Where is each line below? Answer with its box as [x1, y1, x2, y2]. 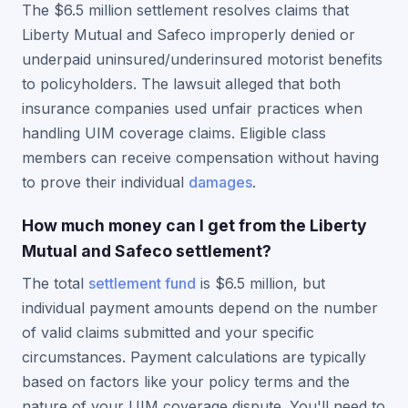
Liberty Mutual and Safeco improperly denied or [22, 25, 355, 44]
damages [189, 173, 252, 191]
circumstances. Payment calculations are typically [22, 348, 366, 366]
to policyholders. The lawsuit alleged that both [22, 75, 341, 93]
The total [22, 274, 88, 292]
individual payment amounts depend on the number [22, 299, 378, 317]
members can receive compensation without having [22, 148, 379, 167]
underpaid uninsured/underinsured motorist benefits [22, 50, 382, 68]
